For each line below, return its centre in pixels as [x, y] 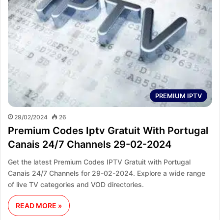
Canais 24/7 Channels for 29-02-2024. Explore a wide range [107, 173]
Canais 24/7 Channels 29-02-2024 [90, 144]
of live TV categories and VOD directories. [76, 184]
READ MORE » [39, 205]
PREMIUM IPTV [179, 96]
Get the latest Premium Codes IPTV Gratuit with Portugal [99, 162]
